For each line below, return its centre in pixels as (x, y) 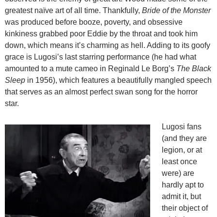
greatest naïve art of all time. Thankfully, (73, 11)
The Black (194, 69)
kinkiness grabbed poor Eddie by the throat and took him (101, 34)
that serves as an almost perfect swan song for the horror (101, 92)
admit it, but (181, 197)
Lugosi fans (182, 127)
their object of (185, 208)
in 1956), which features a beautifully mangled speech (119, 80)
